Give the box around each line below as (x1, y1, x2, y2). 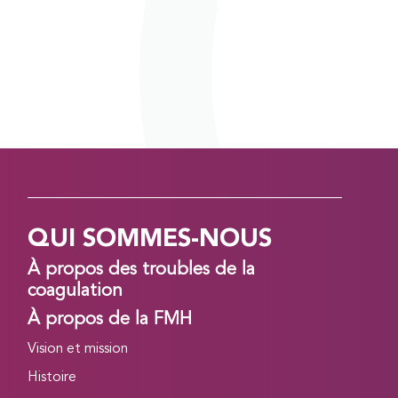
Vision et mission (28, 342, 129, 357)
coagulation (28, 283, 123, 301)
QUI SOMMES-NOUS (28, 219, 273, 259)
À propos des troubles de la (28, 261, 256, 280)
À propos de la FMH (28, 311, 193, 330)
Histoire (28, 370, 77, 386)
